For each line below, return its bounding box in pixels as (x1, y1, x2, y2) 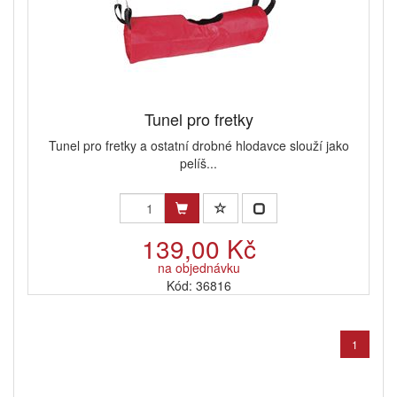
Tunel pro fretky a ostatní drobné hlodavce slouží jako (48, 136, 349, 155)
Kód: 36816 (166, 276, 231, 295)
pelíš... (180, 154, 217, 173)
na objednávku (157, 259, 240, 277)
